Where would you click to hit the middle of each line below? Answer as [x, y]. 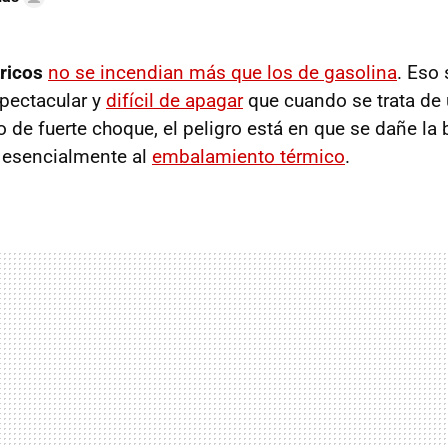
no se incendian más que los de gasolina [222, 72]
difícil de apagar [174, 100]
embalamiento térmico [248, 156]
